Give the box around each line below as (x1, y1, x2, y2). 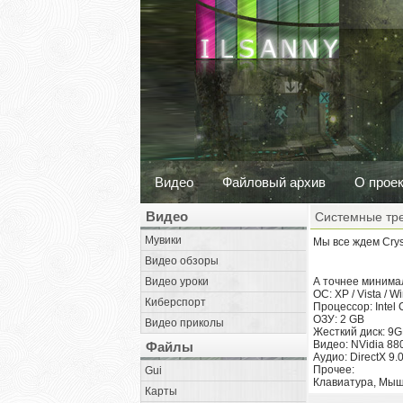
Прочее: (313, 363, 354, 376)
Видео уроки (145, 275, 209, 288)
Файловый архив (222, 175, 326, 190)
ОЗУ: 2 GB (313, 313, 364, 326)
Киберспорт (145, 296, 206, 309)
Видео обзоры (145, 255, 219, 267)
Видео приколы (145, 317, 224, 329)
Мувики (145, 234, 182, 246)
